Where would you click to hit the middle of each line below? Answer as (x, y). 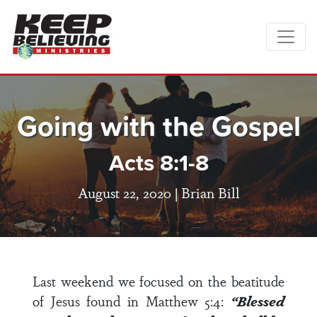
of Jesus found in (89, 301)
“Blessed (258, 301)
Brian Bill (210, 192)
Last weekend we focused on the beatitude (158, 281)
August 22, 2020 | (129, 192)
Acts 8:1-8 (158, 163)
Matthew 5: (179, 301)
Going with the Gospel (158, 126)
